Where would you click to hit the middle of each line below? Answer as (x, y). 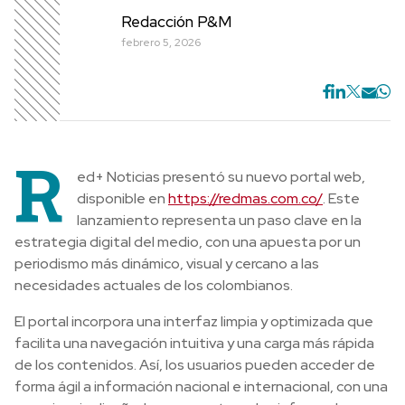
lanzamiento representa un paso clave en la (219, 220)
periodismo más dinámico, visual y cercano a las (167, 264)
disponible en (122, 198)
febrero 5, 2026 (161, 42)
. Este (341, 198)
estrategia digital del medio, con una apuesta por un (188, 242)
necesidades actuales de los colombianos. (154, 285)
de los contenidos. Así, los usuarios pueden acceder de (195, 365)
